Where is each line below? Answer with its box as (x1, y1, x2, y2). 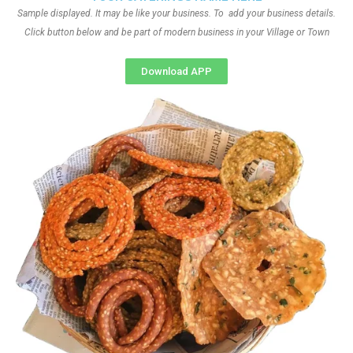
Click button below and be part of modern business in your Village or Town (24, 27, 329, 38)
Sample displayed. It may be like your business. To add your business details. (17, 8, 336, 19)
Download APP (141, 65, 212, 77)
